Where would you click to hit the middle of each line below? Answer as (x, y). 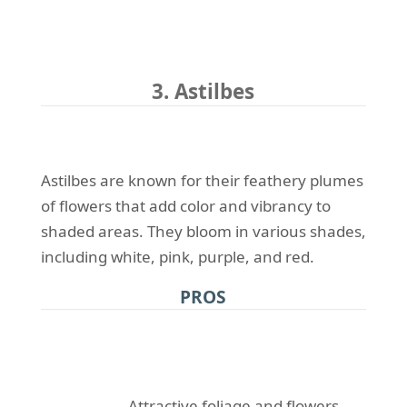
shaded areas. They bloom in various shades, (203, 232)
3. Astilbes (203, 92)
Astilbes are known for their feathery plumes (202, 181)
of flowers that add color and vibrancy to (185, 206)
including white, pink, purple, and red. (177, 257)
